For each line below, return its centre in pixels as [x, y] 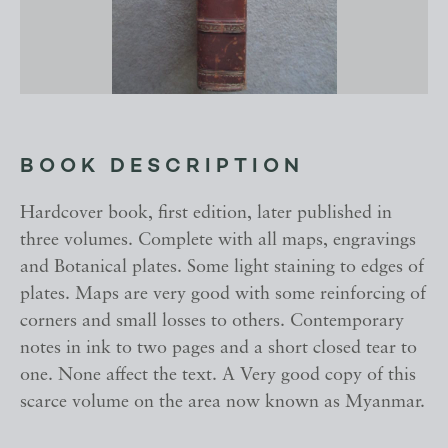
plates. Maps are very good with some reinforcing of [223, 295]
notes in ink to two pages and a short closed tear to [218, 349]
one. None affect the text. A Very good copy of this [218, 376]
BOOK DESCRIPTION [162, 167]
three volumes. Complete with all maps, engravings [218, 241]
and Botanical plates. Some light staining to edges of [222, 268]
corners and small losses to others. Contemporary [212, 322]
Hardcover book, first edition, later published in [206, 214]
